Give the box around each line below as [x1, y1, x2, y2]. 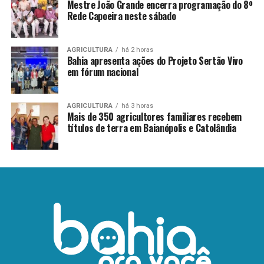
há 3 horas [121, 102, 153, 110]
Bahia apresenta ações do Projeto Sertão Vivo [67, 54, 243, 68]
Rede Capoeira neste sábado [67, 9, 176, 23]
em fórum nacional [67, 65, 138, 79]
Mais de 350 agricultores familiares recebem [67, 110, 242, 124]
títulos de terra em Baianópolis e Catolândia [67, 121, 236, 135]
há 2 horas [121, 46, 153, 54]
